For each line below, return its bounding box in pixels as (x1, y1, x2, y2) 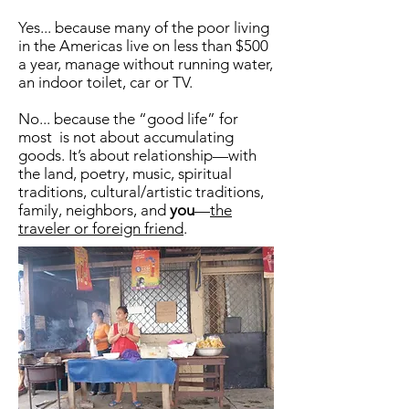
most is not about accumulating (18, 128, 234, 146)
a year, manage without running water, (18, 55, 273, 73)
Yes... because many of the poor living (18, 18, 269, 37)
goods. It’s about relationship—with (18, 146, 257, 164)
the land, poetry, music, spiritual (18, 164, 232, 183)
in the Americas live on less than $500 (18, 37, 268, 55)
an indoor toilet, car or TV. (18, 73, 193, 91)
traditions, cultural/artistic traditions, (18, 183, 264, 201)
